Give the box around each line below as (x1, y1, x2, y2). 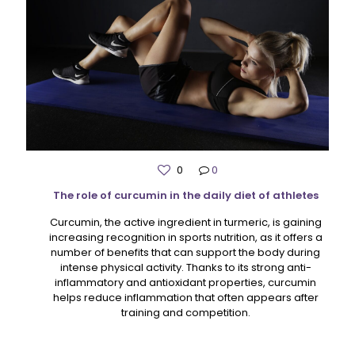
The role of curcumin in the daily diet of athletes (52, 187, 319, 203)
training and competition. (120, 304, 250, 320)
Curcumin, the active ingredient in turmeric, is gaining (49, 214, 322, 230)
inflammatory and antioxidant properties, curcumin (55, 274, 316, 290)
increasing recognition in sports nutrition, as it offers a (48, 229, 323, 245)
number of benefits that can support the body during (51, 244, 320, 260)
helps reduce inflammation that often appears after (52, 289, 319, 305)
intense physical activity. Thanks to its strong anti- (59, 259, 311, 275)
